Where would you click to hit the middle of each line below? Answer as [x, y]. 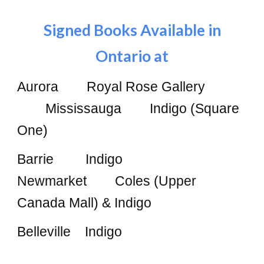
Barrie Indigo [132, 159]
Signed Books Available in [132, 30]
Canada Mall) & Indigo [85, 203]
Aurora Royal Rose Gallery [131, 87]
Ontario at [132, 56]
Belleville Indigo [70, 232]
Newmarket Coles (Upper [107, 181]
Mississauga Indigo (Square [143, 108]
